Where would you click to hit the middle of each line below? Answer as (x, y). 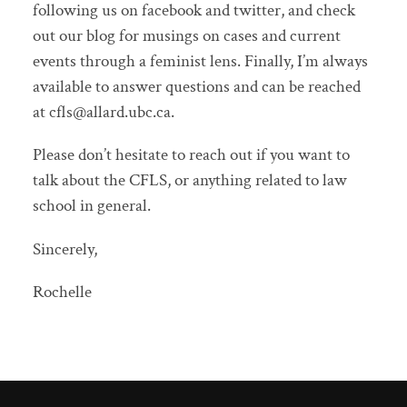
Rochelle (62, 292)
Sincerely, (65, 249)
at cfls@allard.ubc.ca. (103, 113)
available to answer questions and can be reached (196, 87)
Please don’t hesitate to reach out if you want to (191, 155)
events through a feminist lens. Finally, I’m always (200, 62)
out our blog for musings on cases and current (186, 36)
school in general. (91, 206)
